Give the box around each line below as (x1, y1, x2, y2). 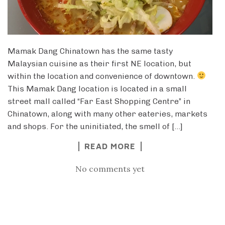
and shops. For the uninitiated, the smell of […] (8, 121, 183, 131)
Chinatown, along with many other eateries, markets (8, 108, 207, 119)
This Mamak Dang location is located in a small (8, 83, 187, 93)
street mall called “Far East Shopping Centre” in (8, 96, 190, 106)
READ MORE (84, 141, 136, 151)
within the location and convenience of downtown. (8, 71, 197, 81)
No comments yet (75, 163, 145, 174)
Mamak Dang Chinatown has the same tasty (8, 46, 173, 56)
